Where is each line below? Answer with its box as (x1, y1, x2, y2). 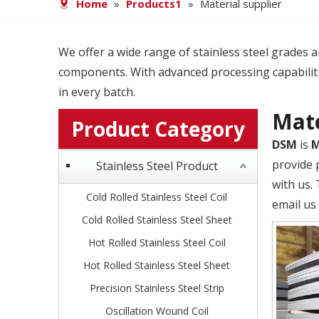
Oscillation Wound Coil (105, 304, 209, 318)
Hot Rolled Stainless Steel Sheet (83, 258, 230, 272)
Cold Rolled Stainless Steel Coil (86, 190, 227, 204)
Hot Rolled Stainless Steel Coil (88, 236, 226, 249)
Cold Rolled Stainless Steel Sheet (81, 213, 232, 226)
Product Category (71, 115, 245, 142)
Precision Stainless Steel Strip (89, 281, 224, 295)
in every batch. (58, 84, 135, 100)
